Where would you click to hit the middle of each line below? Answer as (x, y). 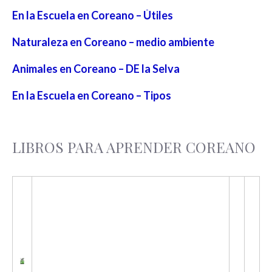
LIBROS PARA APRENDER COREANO (134, 147)
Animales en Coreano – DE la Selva (96, 68)
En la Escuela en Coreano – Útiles (93, 15)
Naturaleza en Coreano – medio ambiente (113, 42)
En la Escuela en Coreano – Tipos (92, 95)
